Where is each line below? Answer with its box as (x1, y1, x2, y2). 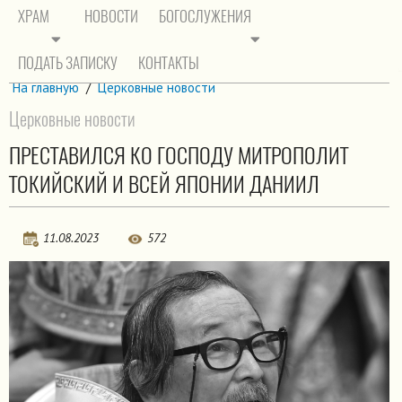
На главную (13, 79, 79, 97)
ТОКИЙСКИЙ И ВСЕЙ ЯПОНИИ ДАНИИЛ (9, 169, 319, 198)
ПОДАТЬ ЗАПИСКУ (18, 52, 118, 74)
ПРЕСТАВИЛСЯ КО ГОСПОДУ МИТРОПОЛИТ (9, 140, 348, 170)
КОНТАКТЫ (138, 52, 199, 74)
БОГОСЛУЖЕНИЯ (159, 5, 251, 27)
